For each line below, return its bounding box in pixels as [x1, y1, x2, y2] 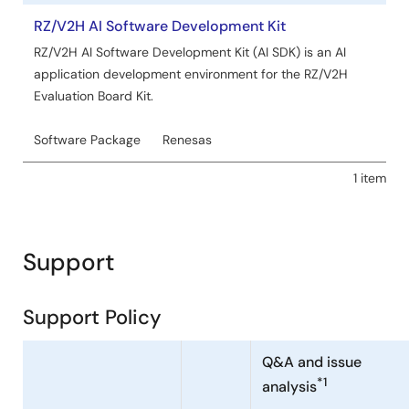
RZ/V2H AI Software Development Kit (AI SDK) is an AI [34, 44, 346, 60]
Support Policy [23, 304, 162, 330]
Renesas [163, 131, 212, 148]
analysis [262, 377, 317, 397]
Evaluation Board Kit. [34, 88, 153, 104]
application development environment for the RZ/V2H [34, 66, 348, 82]
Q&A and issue [262, 352, 362, 372]
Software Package [34, 131, 141, 148]
